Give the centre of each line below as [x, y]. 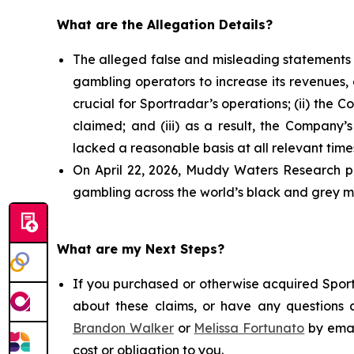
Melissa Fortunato [249, 328]
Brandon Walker [123, 328]
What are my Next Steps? [141, 249]
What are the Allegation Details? [165, 24]
